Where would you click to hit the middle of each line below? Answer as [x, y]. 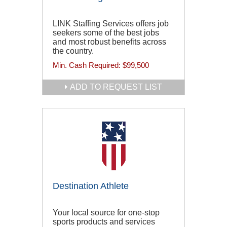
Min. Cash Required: [88, 65]
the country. [73, 51]
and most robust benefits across [109, 42]
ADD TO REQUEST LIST [116, 87]
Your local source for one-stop [106, 213]
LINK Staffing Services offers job [111, 24]
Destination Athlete [91, 186]
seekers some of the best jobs [106, 33]
